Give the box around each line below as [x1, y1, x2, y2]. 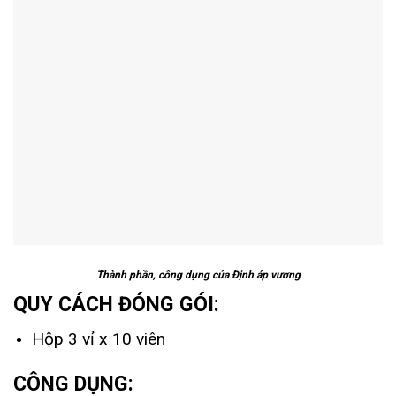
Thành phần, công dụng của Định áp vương [95, 269, 301, 282]
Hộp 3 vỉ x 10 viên [31, 328, 165, 349]
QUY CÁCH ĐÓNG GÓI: [13, 293, 219, 317]
